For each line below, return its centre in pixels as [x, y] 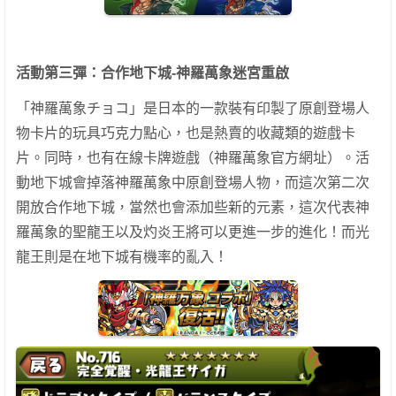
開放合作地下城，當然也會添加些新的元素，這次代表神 [193, 208]
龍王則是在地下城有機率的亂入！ [122, 257]
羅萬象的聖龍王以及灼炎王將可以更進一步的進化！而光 [193, 232]
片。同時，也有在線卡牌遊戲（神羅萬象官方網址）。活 [193, 158]
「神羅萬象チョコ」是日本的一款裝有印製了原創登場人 [193, 109]
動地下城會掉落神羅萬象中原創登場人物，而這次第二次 [193, 183]
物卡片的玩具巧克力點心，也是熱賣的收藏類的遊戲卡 [186, 133]
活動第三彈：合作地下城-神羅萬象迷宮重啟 [152, 73]
